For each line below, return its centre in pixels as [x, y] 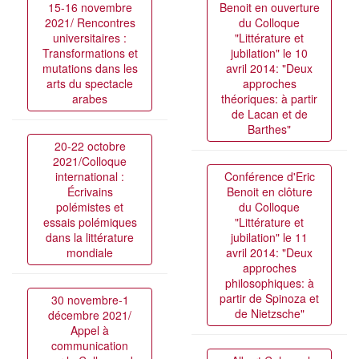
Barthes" [269, 129]
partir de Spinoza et [269, 298]
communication [90, 345]
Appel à [90, 330]
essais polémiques [90, 222]
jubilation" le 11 [269, 237]
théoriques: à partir [269, 98]
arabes [90, 98]
